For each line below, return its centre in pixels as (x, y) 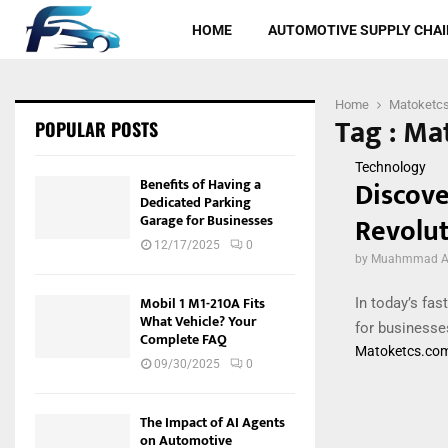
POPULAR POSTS (96, 129)
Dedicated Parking (195, 202)
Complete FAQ (183, 339)
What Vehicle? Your (198, 321)
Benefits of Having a (200, 184)
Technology (390, 167)
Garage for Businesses (206, 220)
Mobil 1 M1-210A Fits (202, 303)
